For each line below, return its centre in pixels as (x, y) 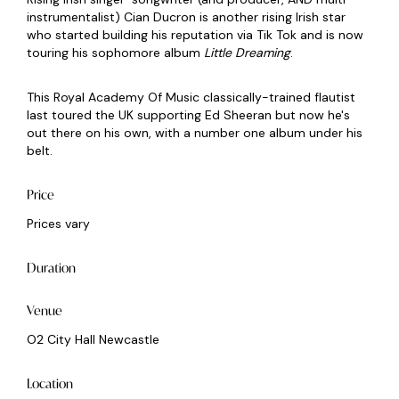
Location (50, 384)
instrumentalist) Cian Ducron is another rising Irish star (186, 17)
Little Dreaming (247, 53)
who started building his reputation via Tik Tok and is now (195, 35)
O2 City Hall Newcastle (93, 340)
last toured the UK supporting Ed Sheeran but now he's (188, 115)
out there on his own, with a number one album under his (195, 133)
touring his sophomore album (115, 53)
